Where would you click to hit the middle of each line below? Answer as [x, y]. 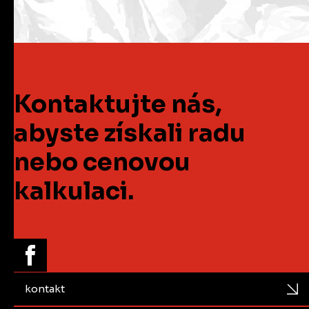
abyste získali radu [130, 133]
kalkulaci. [74, 191]
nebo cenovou [102, 162]
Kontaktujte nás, [118, 104]
